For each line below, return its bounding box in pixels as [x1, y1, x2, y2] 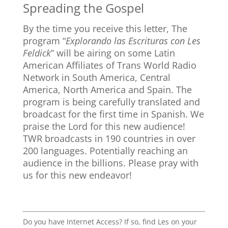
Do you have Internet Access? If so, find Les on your [22, 217, 197, 226]
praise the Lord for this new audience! [22, 120, 185, 132]
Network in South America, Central [22, 71, 170, 83]
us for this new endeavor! [22, 169, 132, 181]
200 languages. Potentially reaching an [22, 145, 188, 157]
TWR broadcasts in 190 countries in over [22, 132, 195, 145]
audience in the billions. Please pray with [22, 157, 198, 169]
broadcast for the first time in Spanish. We [22, 108, 204, 120]
